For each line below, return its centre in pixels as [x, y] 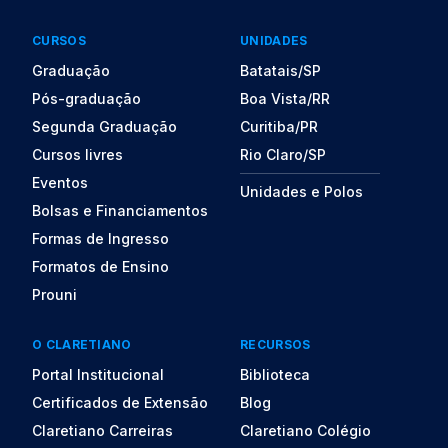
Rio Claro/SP [283, 154]
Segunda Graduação [104, 126]
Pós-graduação [86, 98]
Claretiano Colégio [305, 430]
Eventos [60, 182]
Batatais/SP [280, 70]
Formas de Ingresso [100, 238]
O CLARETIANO [82, 344]
